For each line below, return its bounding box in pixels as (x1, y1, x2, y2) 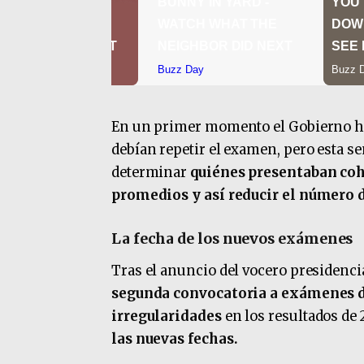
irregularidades (110, 307, 222, 325)
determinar (110, 164, 191, 182)
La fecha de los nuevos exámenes (110, 229, 353, 248)
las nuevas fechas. (110, 330, 237, 348)
